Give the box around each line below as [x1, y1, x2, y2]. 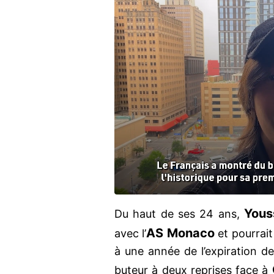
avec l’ [114, 227, 147, 240]
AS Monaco [146, 226, 215, 241]
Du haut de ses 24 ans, [114, 207, 244, 221]
